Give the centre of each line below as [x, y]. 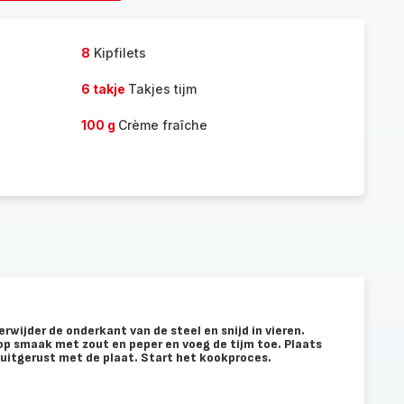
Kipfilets [118, 53]
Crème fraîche [162, 125]
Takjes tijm [162, 89]
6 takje [104, 89]
